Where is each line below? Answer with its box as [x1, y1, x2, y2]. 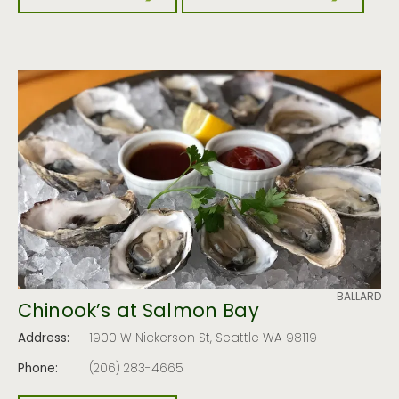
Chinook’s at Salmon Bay [18, 297, 259, 328]
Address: [18, 329, 69, 349]
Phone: [18, 359, 58, 379]
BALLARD [337, 288, 381, 306]
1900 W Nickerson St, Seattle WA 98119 [89, 329, 317, 349]
